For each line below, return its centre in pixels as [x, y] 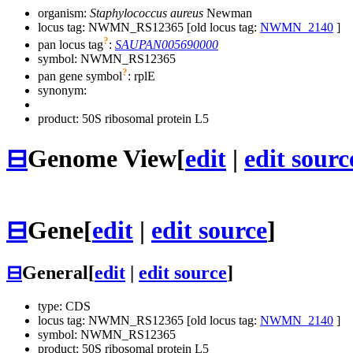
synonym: [62, 91]
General [55, 273]
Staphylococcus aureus [147, 13]
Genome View [102, 158]
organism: [64, 13]
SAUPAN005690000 [167, 45]
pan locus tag [71, 45]
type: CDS [64, 307]
